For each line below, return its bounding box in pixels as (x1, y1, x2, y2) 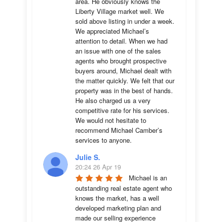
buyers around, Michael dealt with (75, 66, 171, 75)
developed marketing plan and (75, 203, 161, 213)
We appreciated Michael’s (75, 26, 149, 36)
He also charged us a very (75, 96, 151, 105)
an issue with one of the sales (75, 46, 161, 55)
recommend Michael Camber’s (75, 125, 163, 135)
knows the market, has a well (75, 193, 159, 203)
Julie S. (75, 152, 100, 162)
